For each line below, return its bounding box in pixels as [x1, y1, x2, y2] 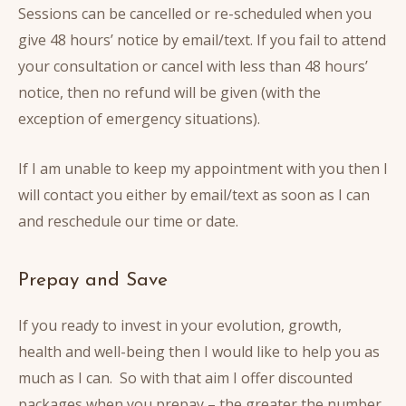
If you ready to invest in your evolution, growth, [18, 314, 342, 335]
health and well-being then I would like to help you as [18, 341, 380, 362]
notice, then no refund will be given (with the [18, 82, 321, 103]
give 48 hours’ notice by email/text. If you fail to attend [18, 30, 386, 51]
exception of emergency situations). [18, 109, 260, 130]
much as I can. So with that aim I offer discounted [18, 367, 353, 388]
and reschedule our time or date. [18, 210, 238, 231]
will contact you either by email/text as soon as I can [18, 184, 370, 205]
